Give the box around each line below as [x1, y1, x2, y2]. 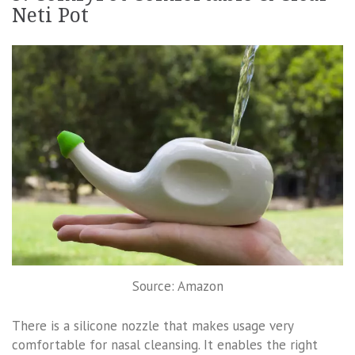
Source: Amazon [132, 277, 223, 296]
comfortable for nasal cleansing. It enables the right [12, 335, 318, 353]
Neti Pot [12, 3, 89, 27]
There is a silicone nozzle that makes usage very [12, 316, 293, 334]
